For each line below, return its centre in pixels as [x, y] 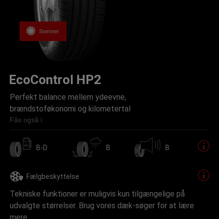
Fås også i [26, 120]
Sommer [49, 31]
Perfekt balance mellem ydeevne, [68, 97]
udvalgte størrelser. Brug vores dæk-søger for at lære [102, 206]
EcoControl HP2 [55, 80]
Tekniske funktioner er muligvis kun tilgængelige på [97, 194]
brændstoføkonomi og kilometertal [70, 109]
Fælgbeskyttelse [53, 176]
